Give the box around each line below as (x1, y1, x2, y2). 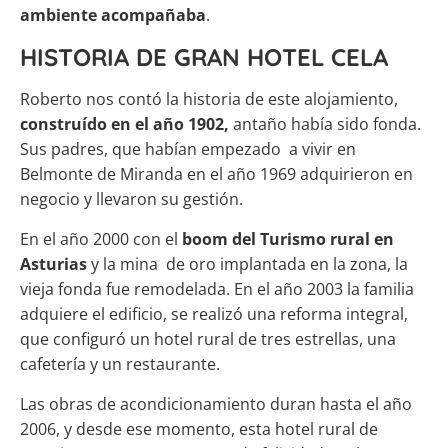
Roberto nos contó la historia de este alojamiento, (20, 88, 398, 111)
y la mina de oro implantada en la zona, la (91, 253, 408, 276)
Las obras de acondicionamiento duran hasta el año (20, 393, 412, 416)
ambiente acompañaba (20, 4, 206, 27)
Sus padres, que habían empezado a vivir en (20, 138, 356, 161)
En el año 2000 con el (20, 228, 182, 251)
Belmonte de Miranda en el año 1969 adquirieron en (20, 163, 413, 186)
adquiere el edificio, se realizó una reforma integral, (20, 303, 408, 326)
